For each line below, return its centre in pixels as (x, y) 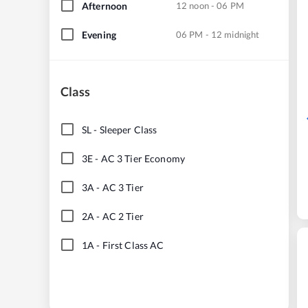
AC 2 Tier (123, 216)
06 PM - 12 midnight (218, 34)
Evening (99, 34)
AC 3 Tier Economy (143, 158)
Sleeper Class (128, 129)
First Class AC (133, 245)
